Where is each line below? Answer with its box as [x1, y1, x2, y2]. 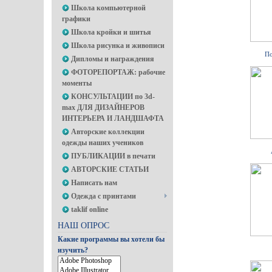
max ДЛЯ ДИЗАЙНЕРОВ [62, 103, 144, 112]
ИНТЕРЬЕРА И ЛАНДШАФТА [62, 114, 164, 123]
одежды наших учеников [62, 138, 143, 147]
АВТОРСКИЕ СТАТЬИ [71, 165, 149, 174]
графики [62, 15, 90, 23]
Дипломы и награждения [71, 55, 154, 63]
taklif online [71, 205, 108, 214]
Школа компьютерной [71, 4, 146, 12]
